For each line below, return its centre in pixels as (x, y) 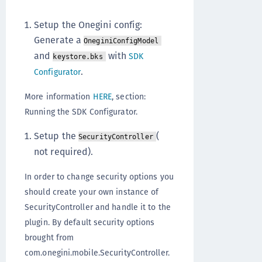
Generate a (59, 40)
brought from (49, 237)
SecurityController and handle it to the (98, 207)
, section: (129, 96)
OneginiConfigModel (121, 41)
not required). (64, 152)
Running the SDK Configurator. (81, 112)
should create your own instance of (92, 192)
